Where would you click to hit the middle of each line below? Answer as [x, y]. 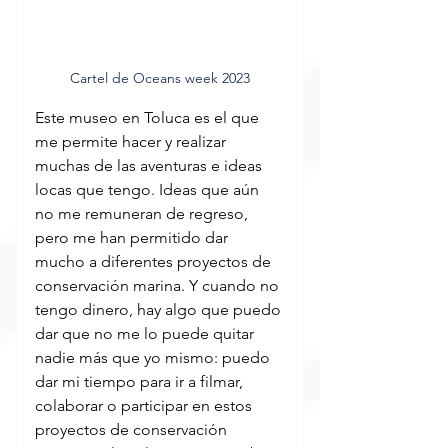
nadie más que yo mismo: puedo [154, 357]
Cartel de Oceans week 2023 [160, 77]
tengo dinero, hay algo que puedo [160, 309]
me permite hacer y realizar [132, 141]
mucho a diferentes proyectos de [155, 261]
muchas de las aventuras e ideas [150, 165]
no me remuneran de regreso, [143, 213]
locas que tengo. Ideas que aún [149, 189]
